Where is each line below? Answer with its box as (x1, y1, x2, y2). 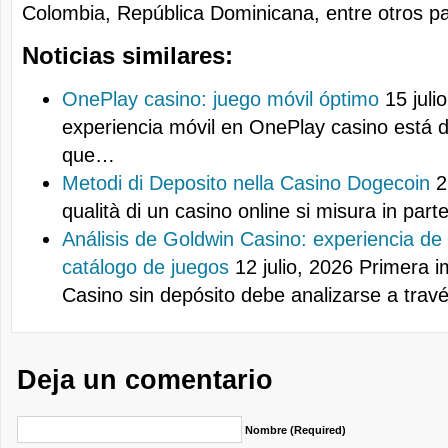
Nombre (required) (244, 424, 346, 437)
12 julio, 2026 (229, 256, 353, 279)
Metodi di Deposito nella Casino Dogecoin (62, 172, 430, 195)
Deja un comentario (17, 365, 274, 396)
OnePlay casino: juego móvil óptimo (62, 88, 379, 111)
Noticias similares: (22, 43, 233, 70)
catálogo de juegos (62, 256, 229, 279)
